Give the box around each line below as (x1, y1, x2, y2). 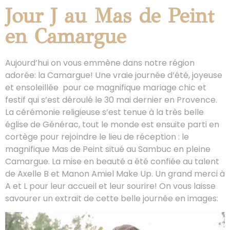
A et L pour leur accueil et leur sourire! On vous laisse (5, 180, 216, 192)
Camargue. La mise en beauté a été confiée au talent (5, 156, 219, 167)
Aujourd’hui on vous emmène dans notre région (5, 57, 195, 69)
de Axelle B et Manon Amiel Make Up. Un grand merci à (5, 168, 225, 180)
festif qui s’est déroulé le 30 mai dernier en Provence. (5, 94, 217, 106)
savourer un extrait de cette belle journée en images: (5, 193, 218, 204)
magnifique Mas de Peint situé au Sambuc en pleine (5, 143, 210, 155)
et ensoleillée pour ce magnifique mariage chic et (5, 82, 206, 93)
